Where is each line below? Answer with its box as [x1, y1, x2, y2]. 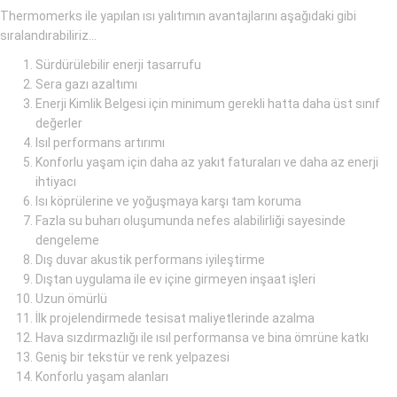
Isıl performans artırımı [35, 136, 165, 151]
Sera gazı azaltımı [35, 77, 137, 92]
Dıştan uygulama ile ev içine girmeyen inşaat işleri [35, 272, 315, 287]
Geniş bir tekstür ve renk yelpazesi [35, 350, 230, 365]
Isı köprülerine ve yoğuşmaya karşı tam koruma [35, 194, 301, 209]
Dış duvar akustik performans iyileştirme [35, 253, 265, 268]
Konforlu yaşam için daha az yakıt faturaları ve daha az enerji [35, 155, 378, 170]
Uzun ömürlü [35, 292, 107, 307]
